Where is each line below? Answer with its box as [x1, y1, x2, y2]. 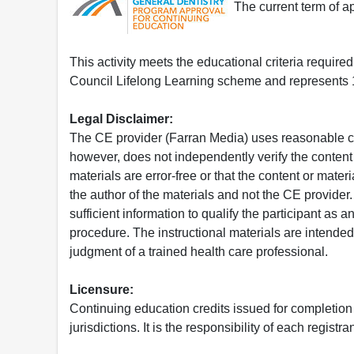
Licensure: [70, 283, 134, 297]
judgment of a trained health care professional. [70, 245, 328, 259]
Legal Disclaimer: [70, 112, 173, 126]
